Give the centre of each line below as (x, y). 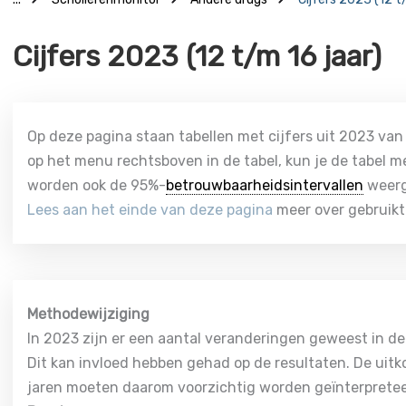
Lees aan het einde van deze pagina (150, 210)
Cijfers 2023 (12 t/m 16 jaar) (198, 56)
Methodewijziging (89, 314)
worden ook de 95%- (97, 185)
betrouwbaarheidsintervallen (265, 185)
